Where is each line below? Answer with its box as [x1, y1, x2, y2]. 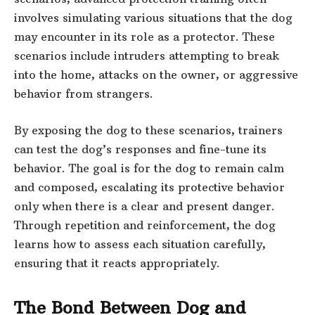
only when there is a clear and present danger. [14, 198, 275, 213]
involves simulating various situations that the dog [14, 11, 292, 25]
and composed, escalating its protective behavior [14, 179, 285, 194]
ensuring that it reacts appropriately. [14, 255, 220, 270]
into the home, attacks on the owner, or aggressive [14, 67, 298, 82]
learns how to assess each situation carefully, [14, 236, 266, 251]
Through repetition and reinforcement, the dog [14, 217, 276, 232]
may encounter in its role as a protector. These [14, 30, 275, 44]
